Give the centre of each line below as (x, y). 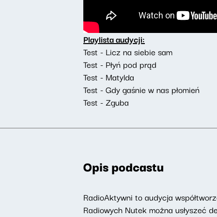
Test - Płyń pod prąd (120, 64)
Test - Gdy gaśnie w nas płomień (141, 89)
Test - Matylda (109, 77)
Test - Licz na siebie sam (128, 51)
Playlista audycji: (114, 39)
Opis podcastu (124, 166)
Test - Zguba (106, 102)
